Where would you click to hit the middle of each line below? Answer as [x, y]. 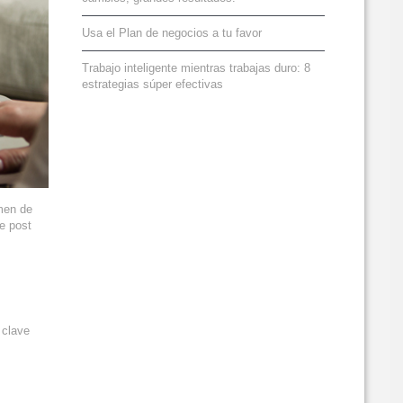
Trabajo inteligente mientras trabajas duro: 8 [196, 68]
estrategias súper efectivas [152, 84]
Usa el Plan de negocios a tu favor [172, 33]
